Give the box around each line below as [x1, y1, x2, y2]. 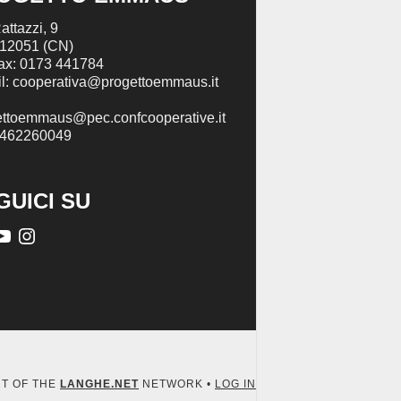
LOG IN [215, 378, 256, 390]
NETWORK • [139, 378, 215, 390]
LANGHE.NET [60, 378, 139, 390]
